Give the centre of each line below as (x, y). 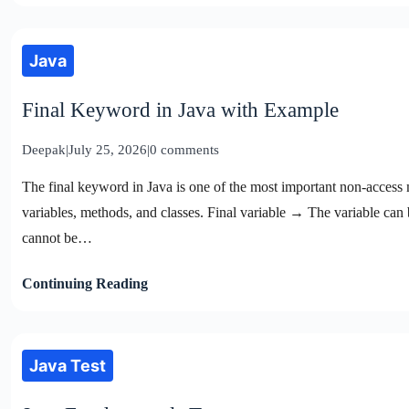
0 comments (184, 149)
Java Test (68, 365)
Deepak (44, 149)
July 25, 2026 (108, 149)
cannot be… (57, 237)
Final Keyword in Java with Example (180, 110)
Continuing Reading (85, 283)
